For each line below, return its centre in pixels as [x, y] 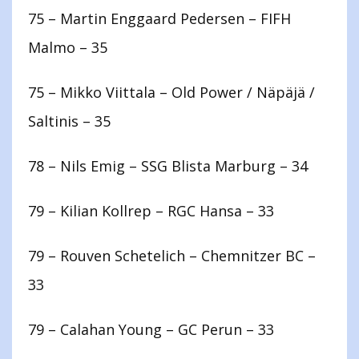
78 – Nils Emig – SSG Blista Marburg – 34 [168, 166]
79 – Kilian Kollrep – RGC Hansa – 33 [151, 211]
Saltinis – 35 [69, 121]
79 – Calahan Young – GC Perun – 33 [151, 330]
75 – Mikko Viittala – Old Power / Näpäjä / [171, 93]
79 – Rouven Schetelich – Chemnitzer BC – [172, 256]
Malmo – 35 [68, 48]
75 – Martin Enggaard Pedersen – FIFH [159, 19]
